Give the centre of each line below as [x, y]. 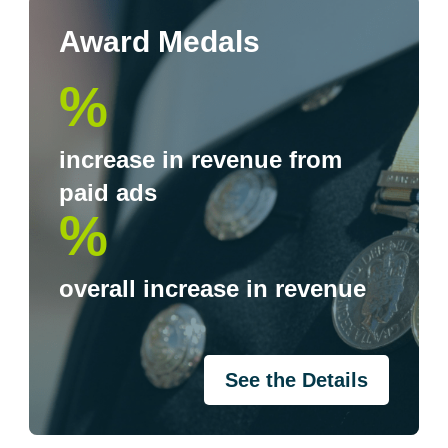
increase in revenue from [201, 159]
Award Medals [160, 41]
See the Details [296, 380]
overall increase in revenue [213, 288]
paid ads [108, 192]
